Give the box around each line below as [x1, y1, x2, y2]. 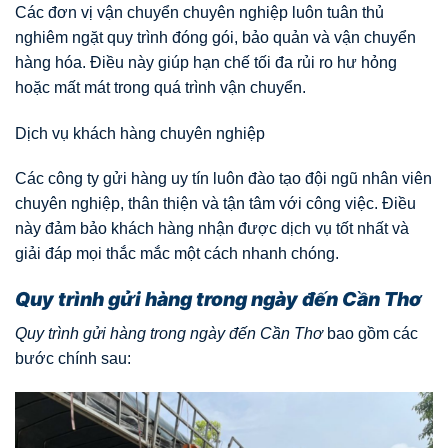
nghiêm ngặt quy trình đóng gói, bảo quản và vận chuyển [15, 28, 416, 46]
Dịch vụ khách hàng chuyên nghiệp [15, 124, 265, 142]
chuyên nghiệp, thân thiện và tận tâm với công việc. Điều [15, 195, 416, 213]
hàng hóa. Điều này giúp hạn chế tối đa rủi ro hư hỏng [15, 53, 397, 71]
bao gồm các [323, 324, 418, 342]
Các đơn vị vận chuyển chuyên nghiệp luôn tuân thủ [15, 3, 384, 21]
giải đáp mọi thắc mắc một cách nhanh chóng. [15, 245, 339, 263]
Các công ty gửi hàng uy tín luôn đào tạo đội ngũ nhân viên [15, 170, 432, 188]
